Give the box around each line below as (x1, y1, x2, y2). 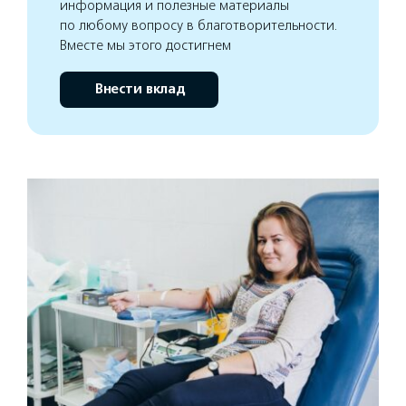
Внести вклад (93, 80, 185, 98)
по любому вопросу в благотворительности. (60, 16, 338, 34)
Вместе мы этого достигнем (60, 36, 231, 53)
